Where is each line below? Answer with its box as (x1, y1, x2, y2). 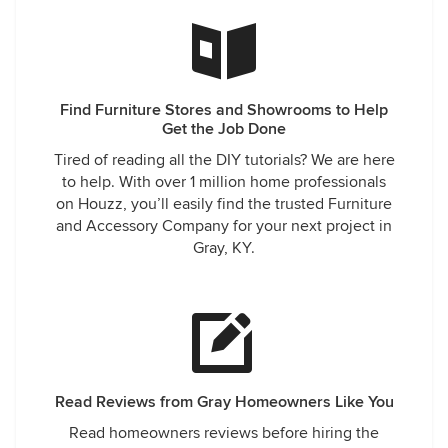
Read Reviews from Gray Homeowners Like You (54, 392, 394, 412)
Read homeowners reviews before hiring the (69, 423, 379, 443)
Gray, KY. (193, 238, 255, 258)
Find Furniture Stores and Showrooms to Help (60, 100, 388, 120)
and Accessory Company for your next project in (56, 216, 392, 236)
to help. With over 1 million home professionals (62, 172, 386, 192)
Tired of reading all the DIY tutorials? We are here (53, 150, 395, 170)
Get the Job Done (162, 119, 286, 139)
